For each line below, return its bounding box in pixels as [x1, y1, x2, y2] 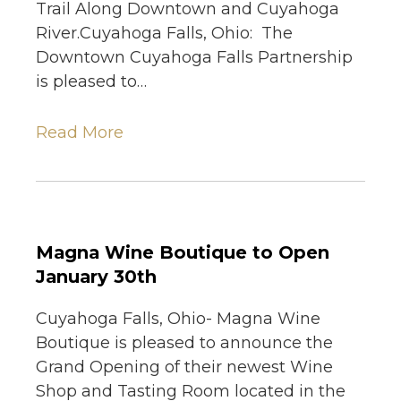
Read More [36, 123, 124, 143]
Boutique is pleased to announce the [36, 333, 333, 354]
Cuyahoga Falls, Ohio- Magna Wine [36, 309, 320, 329]
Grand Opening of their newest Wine [36, 357, 333, 378]
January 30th [36, 266, 157, 288]
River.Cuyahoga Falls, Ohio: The [36, 23, 293, 44]
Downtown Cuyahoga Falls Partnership [36, 47, 353, 68]
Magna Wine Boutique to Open [36, 242, 329, 264]
